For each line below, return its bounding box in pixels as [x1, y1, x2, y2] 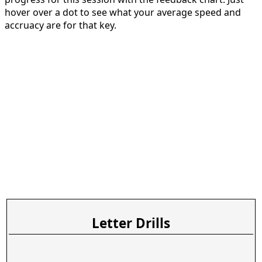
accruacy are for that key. [5, 18, 116, 32]
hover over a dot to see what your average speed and [5, 5, 241, 19]
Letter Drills [92, 214, 170, 233]
